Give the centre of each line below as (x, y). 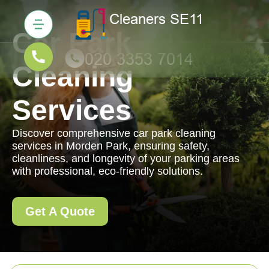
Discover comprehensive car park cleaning (114, 133)
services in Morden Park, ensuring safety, (111, 146)
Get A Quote (60, 211)
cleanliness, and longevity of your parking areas (126, 159)
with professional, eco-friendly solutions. (107, 171)
